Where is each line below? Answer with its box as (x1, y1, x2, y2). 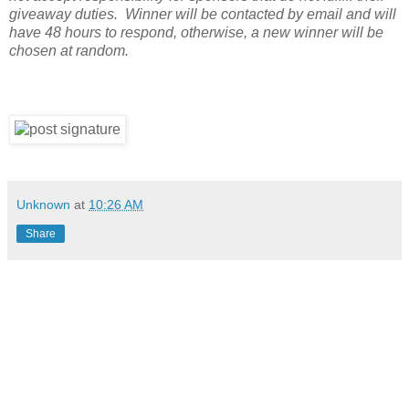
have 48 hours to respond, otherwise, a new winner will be (9, 24, 383, 40)
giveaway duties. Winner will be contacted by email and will (9, 5, 396, 22)
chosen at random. (9, 42, 129, 58)
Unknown (16, 196, 70, 212)
